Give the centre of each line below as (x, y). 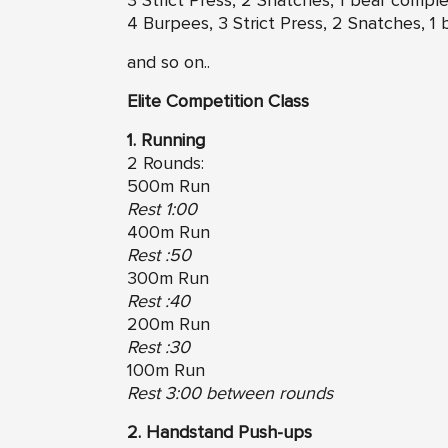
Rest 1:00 (162, 209)
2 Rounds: (165, 163)
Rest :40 (158, 301)
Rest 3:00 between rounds (230, 393)
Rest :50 (159, 255)
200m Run (168, 324)
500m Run (168, 186)
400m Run (168, 232)
